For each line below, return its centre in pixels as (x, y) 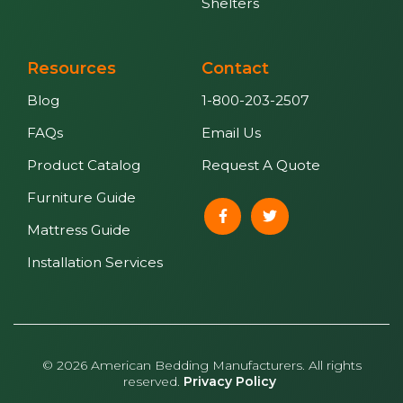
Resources (72, 68)
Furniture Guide (81, 197)
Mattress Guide (79, 229)
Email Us (231, 132)
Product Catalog (84, 165)
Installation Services (95, 262)
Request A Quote (261, 165)
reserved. (153, 381)
